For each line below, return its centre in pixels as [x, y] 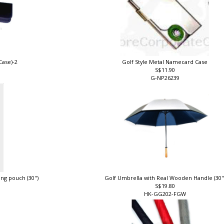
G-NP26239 [166, 82]
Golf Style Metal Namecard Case [166, 66]
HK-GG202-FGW [166, 198]
